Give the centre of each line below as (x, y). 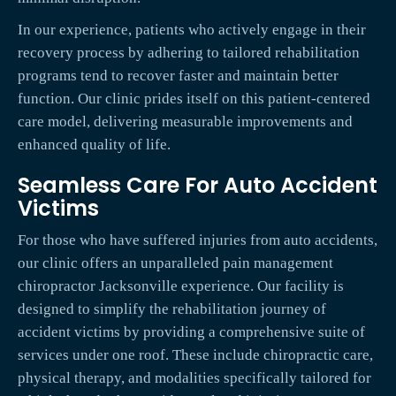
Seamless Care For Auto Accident (198, 186)
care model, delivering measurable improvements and (185, 122)
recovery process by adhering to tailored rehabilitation (189, 53)
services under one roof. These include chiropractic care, (195, 355)
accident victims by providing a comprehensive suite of (191, 332)
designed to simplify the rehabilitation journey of (172, 309)
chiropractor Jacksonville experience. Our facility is (181, 286)
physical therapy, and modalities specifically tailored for (194, 378)
